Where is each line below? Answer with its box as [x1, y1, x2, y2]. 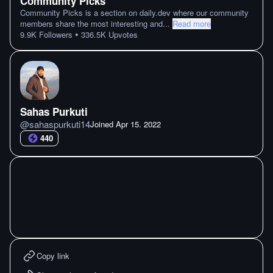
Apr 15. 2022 [116, 118, 161, 130]
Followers [37, 29, 73, 40]
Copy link [37, 250, 69, 261]
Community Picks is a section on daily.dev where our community [20, 7, 249, 18]
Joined [90, 118, 116, 130]
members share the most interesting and [20, 18, 163, 29]
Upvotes [106, 29, 138, 40]
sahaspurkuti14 [29, 118, 90, 130]
